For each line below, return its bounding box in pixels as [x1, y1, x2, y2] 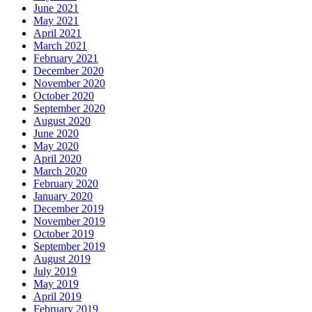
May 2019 [33, 278, 79, 290]
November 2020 [33, 77, 105, 90]
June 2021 [33, 2, 79, 15]
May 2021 [33, 15, 79, 27]
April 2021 [33, 27, 81, 40]
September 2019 [33, 240, 105, 253]
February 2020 [33, 178, 98, 190]
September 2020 [33, 102, 105, 115]
